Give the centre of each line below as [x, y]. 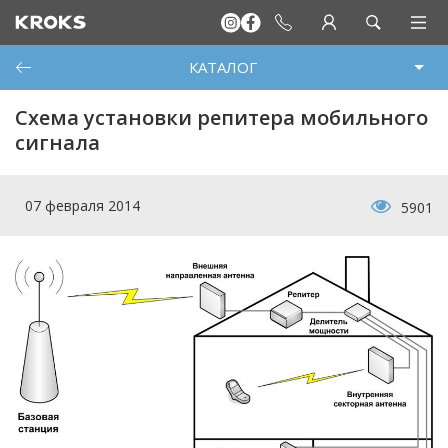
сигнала [57, 142]
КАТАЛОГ [222, 67]
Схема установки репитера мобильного [221, 117]
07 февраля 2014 [82, 205]
